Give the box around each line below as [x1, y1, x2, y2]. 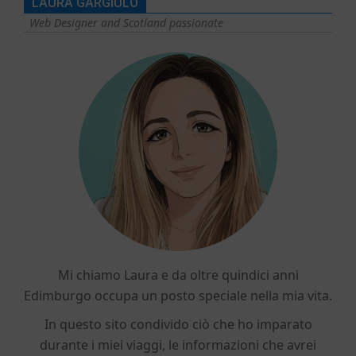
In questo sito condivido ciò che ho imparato [44, 315, 312, 334]
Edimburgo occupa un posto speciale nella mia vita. [24, 287, 332, 305]
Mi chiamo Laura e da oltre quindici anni [57, 266, 299, 284]
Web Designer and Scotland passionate [29, 15, 223, 31]
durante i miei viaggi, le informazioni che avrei [40, 336, 316, 354]
